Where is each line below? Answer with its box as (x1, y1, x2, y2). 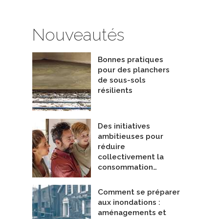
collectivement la (98, 152, 164, 161)
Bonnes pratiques (98, 55, 163, 65)
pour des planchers (98, 66, 170, 75)
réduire (98, 142, 125, 151)
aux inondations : (98, 198, 160, 207)
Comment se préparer (98, 188, 180, 197)
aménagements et (98, 208, 166, 218)
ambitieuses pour (98, 131, 163, 141)
